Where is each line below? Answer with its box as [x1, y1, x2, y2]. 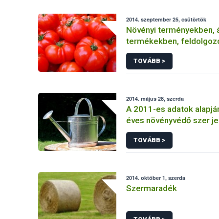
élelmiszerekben [126, 47, 190, 57]
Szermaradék [126, 183, 177, 193]
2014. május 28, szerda [126, 95, 184, 102]
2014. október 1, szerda [126, 174, 186, 181]
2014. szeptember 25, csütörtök [126, 16, 207, 23]
